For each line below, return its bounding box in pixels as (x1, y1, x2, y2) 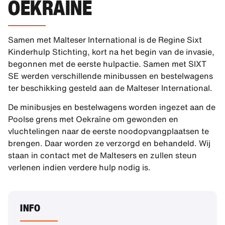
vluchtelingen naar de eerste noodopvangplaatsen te (8, 125, 209, 138)
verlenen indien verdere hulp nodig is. (8, 161, 151, 174)
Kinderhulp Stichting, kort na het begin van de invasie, (8, 46, 214, 58)
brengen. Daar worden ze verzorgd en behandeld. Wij (8, 137, 210, 150)
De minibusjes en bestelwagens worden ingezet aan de (8, 101, 215, 114)
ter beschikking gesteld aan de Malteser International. (8, 82, 212, 94)
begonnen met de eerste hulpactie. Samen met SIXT (8, 58, 206, 70)
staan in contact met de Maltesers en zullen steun (8, 149, 197, 162)
